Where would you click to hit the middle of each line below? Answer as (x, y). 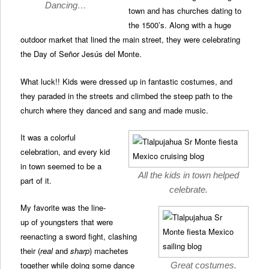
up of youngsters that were (67, 222)
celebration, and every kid (65, 151)
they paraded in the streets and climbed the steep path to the (127, 95)
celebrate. (188, 189)
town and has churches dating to (185, 11)
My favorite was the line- (63, 207)
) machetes (109, 250)
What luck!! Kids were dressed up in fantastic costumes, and (127, 81)
